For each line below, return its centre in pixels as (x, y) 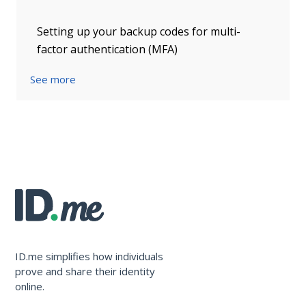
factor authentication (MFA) (107, 49)
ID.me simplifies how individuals (89, 256)
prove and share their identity (85, 271)
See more (53, 79)
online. (30, 286)
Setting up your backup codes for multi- (139, 31)
